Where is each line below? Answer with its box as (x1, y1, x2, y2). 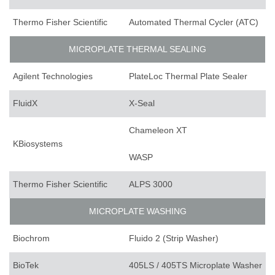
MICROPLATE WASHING (88, 206, 187, 217)
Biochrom (13, 233, 50, 244)
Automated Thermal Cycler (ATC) (129, 17, 258, 28)
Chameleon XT (129, 125, 187, 136)
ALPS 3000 (129, 179, 172, 190)
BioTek (13, 260, 39, 271)
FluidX (13, 98, 37, 109)
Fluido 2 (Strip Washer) (129, 233, 219, 244)
